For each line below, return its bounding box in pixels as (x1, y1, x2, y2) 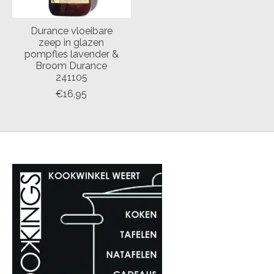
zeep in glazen (39, 36, 105, 48)
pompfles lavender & (24, 48, 119, 60)
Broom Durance (35, 59, 108, 72)
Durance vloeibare (30, 24, 113, 37)
